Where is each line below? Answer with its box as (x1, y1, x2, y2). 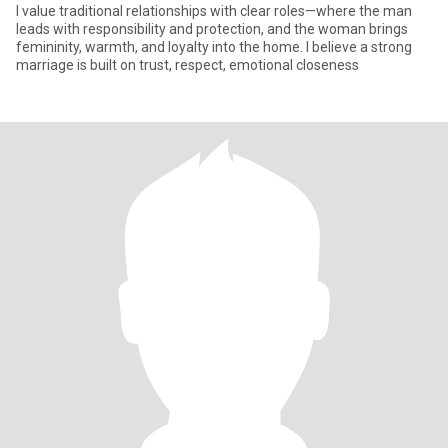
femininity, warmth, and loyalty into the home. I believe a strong (16, 39, 412, 55)
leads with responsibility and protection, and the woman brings (16, 21, 408, 37)
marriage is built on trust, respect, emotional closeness (16, 57, 359, 73)
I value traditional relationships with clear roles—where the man (16, 3, 412, 19)
